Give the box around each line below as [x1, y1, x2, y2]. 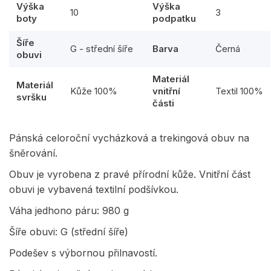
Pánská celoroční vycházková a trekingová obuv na [9, 132, 249, 145]
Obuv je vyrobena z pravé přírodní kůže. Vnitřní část [9, 168, 250, 181]
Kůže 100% [70, 85, 117, 97]
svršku [16, 91, 47, 103]
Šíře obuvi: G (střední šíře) [9, 226, 128, 238]
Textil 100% [215, 85, 263, 97]
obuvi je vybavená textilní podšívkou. [9, 183, 178, 196]
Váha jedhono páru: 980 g [9, 204, 129, 217]
